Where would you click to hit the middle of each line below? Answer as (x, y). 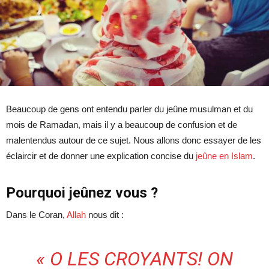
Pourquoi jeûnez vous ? (82, 192)
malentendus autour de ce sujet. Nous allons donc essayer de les (134, 140)
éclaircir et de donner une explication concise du (101, 156)
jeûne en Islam (224, 156)
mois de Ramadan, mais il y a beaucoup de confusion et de (122, 124)
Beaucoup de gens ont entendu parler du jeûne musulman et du (129, 109)
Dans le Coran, (36, 214)
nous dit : (105, 214)
